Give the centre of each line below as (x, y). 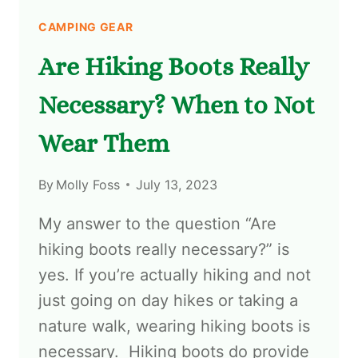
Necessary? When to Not (177, 104)
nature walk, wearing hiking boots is (174, 326)
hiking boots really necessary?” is (164, 249)
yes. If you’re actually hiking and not (175, 274)
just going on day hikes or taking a (168, 300)
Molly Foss (88, 184)
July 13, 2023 (177, 184)
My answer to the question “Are (157, 223)
